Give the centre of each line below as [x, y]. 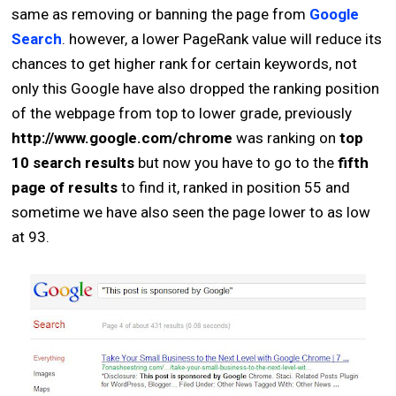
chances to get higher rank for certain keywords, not [185, 64]
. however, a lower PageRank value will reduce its [222, 39]
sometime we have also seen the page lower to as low [191, 213]
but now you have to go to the [236, 163]
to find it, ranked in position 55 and [234, 188]
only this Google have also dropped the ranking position [196, 89]
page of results [65, 188]
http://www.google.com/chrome [122, 138]
